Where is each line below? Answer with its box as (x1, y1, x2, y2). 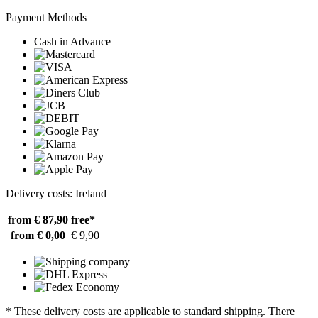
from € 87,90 (8, 213, 68, 226)
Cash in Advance (34, 35, 111, 48)
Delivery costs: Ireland (6, 187, 106, 199)
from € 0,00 (11, 229, 65, 241)
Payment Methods (6, 11, 87, 23)
